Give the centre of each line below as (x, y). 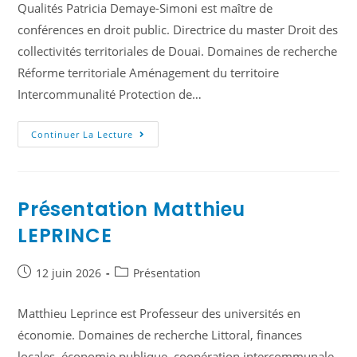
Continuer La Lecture (82, 134)
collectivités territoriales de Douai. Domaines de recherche (178, 51)
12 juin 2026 (69, 273)
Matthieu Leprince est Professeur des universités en (159, 314)
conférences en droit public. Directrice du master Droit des (178, 30)
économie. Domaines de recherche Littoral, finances (160, 335)
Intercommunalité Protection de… (110, 94)
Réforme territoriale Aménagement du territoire (149, 73)
